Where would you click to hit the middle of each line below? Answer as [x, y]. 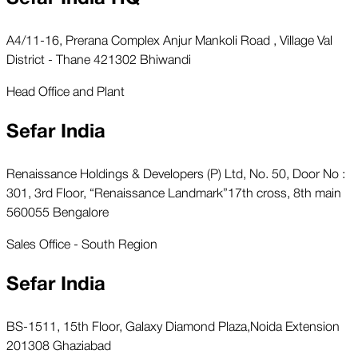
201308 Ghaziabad [59, 344]
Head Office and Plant [66, 91]
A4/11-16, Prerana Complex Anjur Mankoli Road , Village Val [169, 40]
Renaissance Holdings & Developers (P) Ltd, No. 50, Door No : [176, 173]
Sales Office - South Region [82, 243]
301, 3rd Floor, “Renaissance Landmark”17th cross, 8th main [174, 192]
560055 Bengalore [58, 211]
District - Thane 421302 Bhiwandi [99, 59]
